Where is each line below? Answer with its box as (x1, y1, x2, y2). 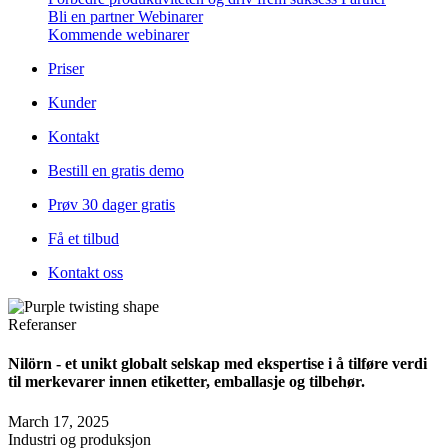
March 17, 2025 (8, 412, 109, 430)
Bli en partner (48, 8, 138, 25)
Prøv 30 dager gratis (48, 196, 175, 213)
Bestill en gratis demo (48, 162, 184, 179)
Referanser (8, 316, 76, 333)
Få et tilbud (48, 230, 119, 247)
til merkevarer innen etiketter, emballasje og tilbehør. (8, 373, 365, 391)
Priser (48, 60, 84, 77)
